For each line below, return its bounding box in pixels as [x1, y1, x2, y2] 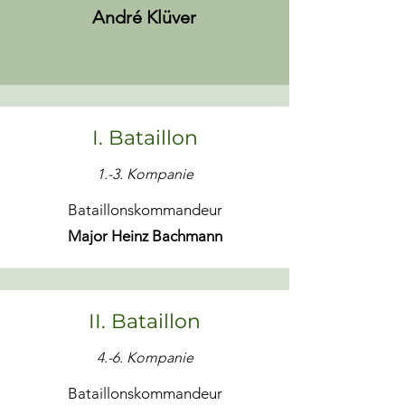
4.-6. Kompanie [96, 349, 193, 366]
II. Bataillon [89, 309, 201, 334]
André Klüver [92, 6, 196, 28]
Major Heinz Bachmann [67, 227, 222, 245]
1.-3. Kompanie [96, 165, 193, 183]
